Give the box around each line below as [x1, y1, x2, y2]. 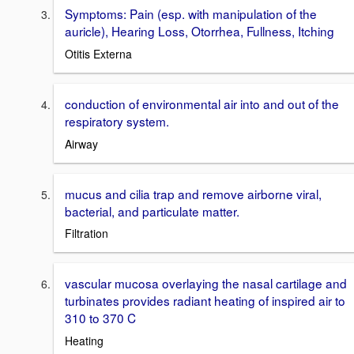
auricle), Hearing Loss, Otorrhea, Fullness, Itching [65, 22, 334, 40]
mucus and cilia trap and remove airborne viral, [65, 184, 322, 202]
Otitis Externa [65, 46, 132, 62]
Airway [65, 135, 98, 152]
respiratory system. [65, 112, 169, 130]
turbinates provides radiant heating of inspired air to [65, 292, 345, 310]
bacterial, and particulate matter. [65, 201, 239, 220]
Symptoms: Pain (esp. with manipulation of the [65, 5, 317, 23]
